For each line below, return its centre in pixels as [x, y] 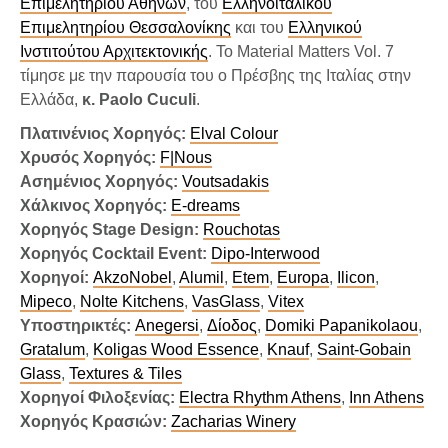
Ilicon [356, 278]
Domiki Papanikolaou [341, 326]
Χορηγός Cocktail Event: [113, 254]
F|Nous [186, 158]
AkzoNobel [132, 278]
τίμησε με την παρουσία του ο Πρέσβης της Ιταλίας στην [215, 76]
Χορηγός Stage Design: [109, 230]
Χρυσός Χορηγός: [88, 158]
